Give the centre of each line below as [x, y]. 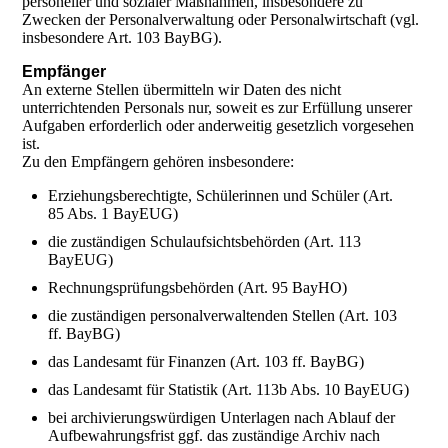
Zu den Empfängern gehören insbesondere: [158, 162]
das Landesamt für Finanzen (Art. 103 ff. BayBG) [206, 362]
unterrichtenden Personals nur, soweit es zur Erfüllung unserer [217, 108]
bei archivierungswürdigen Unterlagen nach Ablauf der [222, 418]
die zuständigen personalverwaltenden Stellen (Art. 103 [223, 316]
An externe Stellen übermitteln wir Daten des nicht [182, 90]
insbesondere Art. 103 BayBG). [122, 38]
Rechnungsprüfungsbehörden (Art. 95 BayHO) [198, 288]
